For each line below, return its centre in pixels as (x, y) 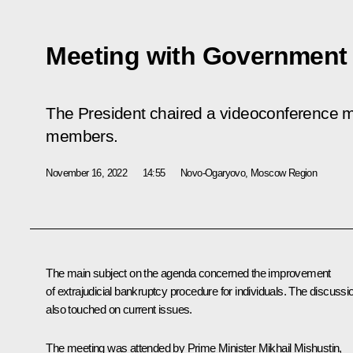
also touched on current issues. (119, 309)
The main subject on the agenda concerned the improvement (188, 273)
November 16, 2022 (87, 173)
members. (82, 136)
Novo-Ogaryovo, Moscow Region (249, 173)
